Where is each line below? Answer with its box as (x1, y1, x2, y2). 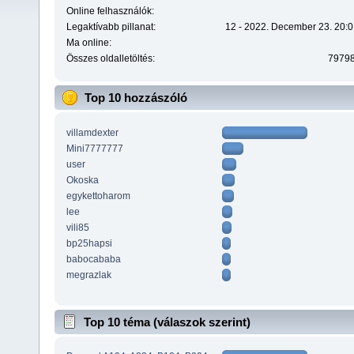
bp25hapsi (66, 237, 112, 249)
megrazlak (66, 269, 111, 281)
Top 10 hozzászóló (85, 91, 187, 105)
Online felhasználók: (66, 6, 154, 17)
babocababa (66, 253, 121, 265)
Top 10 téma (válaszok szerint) (84, 314, 250, 329)
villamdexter (66, 126, 119, 138)
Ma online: (66, 37, 111, 49)
